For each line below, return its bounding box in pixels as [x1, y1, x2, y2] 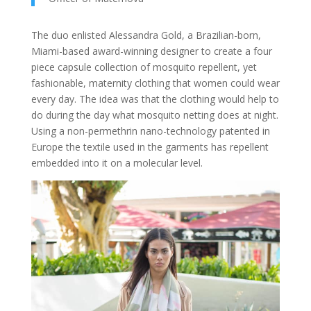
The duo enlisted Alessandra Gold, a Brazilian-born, [31, 28, 261, 42]
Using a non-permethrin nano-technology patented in [31, 124, 270, 138]
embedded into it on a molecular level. [31, 156, 203, 170]
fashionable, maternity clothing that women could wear [31, 76, 280, 90]
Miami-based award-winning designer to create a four [31, 44, 272, 58]
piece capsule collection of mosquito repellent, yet [31, 60, 257, 74]
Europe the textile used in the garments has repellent [31, 140, 269, 154]
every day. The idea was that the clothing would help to [31, 92, 279, 106]
